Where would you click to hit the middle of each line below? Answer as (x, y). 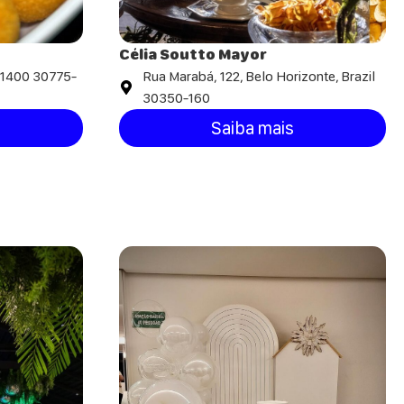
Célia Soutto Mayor (193, 55)
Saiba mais (252, 129)
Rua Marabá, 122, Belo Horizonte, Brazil (259, 77)
